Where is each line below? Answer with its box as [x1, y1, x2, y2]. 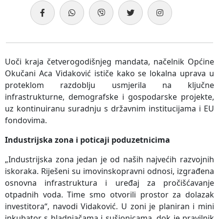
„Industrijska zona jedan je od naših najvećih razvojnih [5, 153, 214, 165]
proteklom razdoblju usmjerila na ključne [5, 79, 214, 90]
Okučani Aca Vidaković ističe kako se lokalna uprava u [5, 67, 214, 79]
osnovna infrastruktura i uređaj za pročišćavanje [5, 177, 214, 188]
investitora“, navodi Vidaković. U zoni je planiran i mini [5, 200, 214, 212]
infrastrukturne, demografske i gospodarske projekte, [5, 91, 214, 102]
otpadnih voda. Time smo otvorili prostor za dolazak [5, 189, 214, 200]
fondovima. [5, 114, 47, 126]
